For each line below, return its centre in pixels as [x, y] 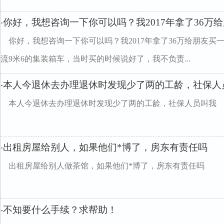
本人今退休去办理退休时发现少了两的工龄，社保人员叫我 [112, 103]
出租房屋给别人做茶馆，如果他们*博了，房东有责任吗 [106, 166]
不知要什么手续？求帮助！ [60, 210]
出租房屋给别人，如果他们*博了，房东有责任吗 [105, 147]
